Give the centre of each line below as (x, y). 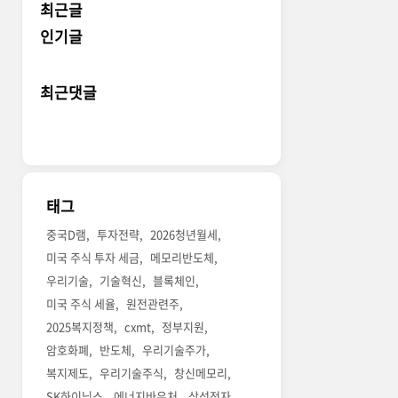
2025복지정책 (80, 327)
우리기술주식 (132, 373)
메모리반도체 (183, 258)
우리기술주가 (175, 350)
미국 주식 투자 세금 (93, 258)
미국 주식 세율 (81, 304)
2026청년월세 (184, 235)
